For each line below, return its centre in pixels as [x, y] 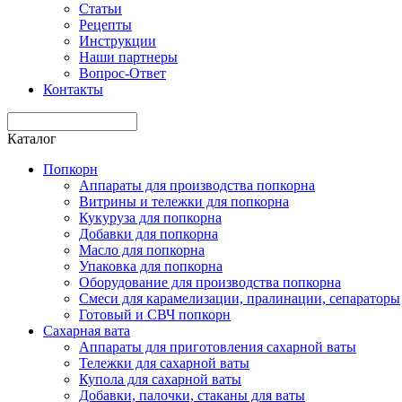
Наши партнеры [128, 57]
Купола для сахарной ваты [160, 379]
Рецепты [105, 25]
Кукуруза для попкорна [150, 218]
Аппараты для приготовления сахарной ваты [218, 347]
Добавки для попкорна [149, 234]
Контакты [73, 89]
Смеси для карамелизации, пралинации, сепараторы [240, 298]
